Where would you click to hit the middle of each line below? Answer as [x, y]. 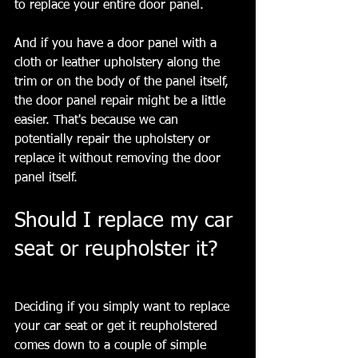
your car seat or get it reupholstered [118, 327]
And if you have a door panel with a [117, 44]
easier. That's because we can [98, 121]
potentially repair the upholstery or [114, 140]
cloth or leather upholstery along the [119, 64]
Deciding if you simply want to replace [124, 308]
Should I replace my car [127, 222]
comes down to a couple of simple [112, 346]
